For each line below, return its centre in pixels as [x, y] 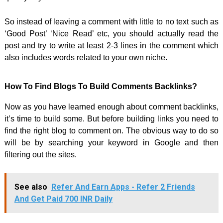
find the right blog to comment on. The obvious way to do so [111, 130]
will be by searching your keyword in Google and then [111, 142]
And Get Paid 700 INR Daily [63, 199]
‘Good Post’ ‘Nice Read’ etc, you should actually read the [111, 33]
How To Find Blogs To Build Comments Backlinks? [101, 86]
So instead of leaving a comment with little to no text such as [111, 21]
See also [31, 187]
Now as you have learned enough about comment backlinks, [111, 107]
